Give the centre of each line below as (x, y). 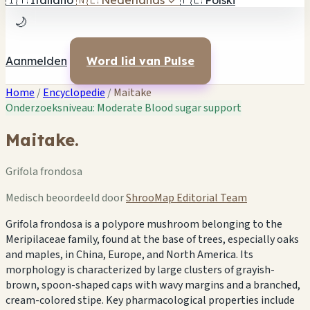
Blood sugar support (193, 108)
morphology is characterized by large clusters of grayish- (140, 270)
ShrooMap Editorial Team (186, 198)
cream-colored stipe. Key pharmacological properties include (150, 300)
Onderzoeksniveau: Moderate (75, 108)
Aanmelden (36, 61)
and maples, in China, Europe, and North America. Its (129, 254)
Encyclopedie (74, 93)
